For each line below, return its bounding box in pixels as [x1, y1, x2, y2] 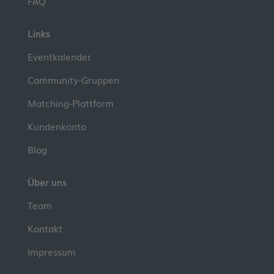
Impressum [27, 245, 76, 259]
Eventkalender [27, 50, 91, 64]
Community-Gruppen [27, 73, 119, 87]
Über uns [27, 175, 67, 189]
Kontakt [27, 221, 62, 235]
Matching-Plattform [27, 96, 114, 110]
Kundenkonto [27, 119, 86, 133]
